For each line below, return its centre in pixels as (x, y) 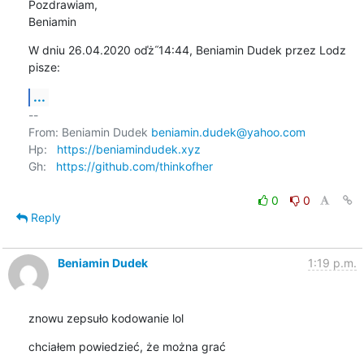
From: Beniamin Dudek (89, 132)
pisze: (44, 67)
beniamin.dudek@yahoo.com (228, 132)
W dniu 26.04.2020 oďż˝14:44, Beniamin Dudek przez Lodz (187, 50)
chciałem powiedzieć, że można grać (127, 346)
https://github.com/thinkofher (134, 166)
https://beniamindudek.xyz (128, 149)
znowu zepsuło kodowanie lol (106, 318)
